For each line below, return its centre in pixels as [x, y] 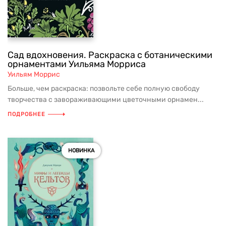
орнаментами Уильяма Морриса [77, 64]
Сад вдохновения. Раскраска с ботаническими [110, 55]
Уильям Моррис [34, 74]
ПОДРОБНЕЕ [26, 114]
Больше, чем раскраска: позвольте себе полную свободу [104, 89]
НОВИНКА [81, 151]
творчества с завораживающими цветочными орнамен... [106, 100]
